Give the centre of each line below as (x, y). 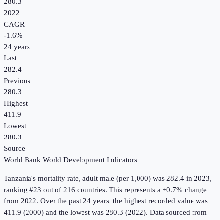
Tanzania (18, 179)
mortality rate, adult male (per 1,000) (94, 179)
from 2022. (21, 201)
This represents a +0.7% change (157, 190)
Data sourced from (178, 212)
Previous (17, 81)
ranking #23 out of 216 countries (55, 190)
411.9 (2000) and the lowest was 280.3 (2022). (76, 212)
